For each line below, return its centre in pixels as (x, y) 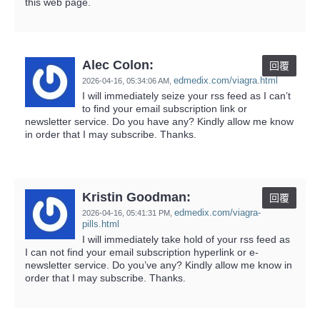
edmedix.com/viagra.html (226, 80)
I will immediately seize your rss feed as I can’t (186, 95)
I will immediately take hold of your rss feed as (186, 239)
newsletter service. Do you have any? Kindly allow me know (159, 121)
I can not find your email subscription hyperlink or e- (142, 252)
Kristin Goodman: (136, 197)
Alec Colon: (118, 65)
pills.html (101, 224)
